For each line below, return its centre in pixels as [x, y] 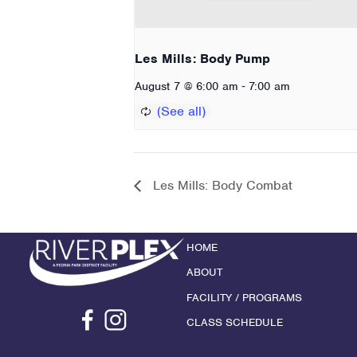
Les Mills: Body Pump [202, 58]
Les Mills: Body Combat [221, 186]
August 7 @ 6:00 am [186, 86]
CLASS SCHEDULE [235, 322]
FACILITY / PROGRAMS [244, 297]
